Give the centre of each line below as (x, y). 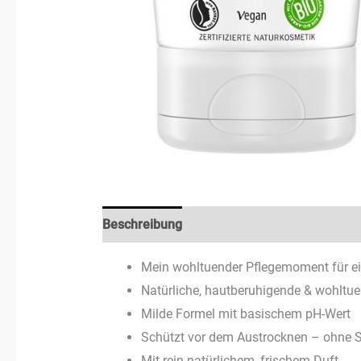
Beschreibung (142, 225)
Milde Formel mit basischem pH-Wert (245, 314)
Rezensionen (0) (245, 225)
